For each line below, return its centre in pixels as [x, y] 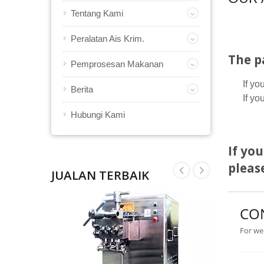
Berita [82, 89]
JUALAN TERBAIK [100, 175]
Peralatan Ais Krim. [108, 39]
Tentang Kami [97, 13]
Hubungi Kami [98, 115]
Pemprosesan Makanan [117, 64]
